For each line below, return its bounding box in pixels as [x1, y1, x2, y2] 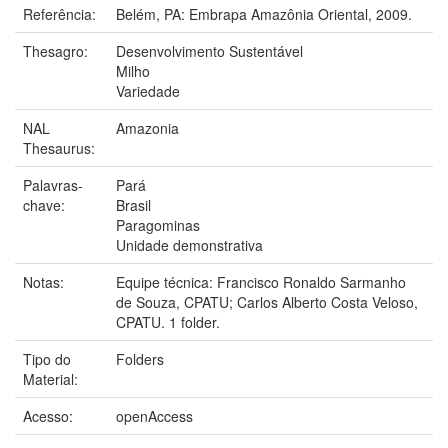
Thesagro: [23, 40, 92, 61]
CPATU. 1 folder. [116, 311, 220, 332]
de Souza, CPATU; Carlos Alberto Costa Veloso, [116, 291, 418, 312]
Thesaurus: [23, 137, 99, 158]
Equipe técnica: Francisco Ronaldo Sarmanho [116, 271, 406, 292]
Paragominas [116, 214, 200, 235]
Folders [116, 348, 164, 369]
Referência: [23, 3, 100, 24]
